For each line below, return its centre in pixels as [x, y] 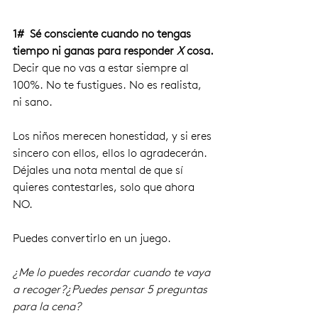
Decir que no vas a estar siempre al [102, 68]
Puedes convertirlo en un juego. [93, 238]
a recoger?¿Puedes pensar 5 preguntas [111, 290]
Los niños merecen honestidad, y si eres [114, 136]
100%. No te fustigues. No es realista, [109, 85]
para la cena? [47, 307]
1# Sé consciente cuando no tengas [103, 34]
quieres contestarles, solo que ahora [105, 187]
